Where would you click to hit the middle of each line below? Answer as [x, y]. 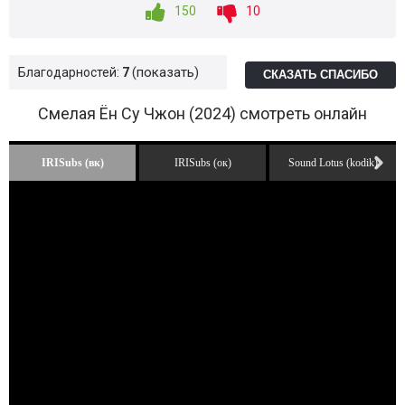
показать [165, 72]
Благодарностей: [70, 72]
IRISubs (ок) [202, 163]
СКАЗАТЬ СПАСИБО [320, 75]
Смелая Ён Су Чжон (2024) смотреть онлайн [202, 113]
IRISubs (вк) [72, 163]
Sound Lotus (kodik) [333, 163]
